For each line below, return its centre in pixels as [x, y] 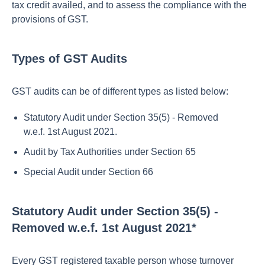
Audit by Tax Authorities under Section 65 [110, 152]
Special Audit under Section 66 [88, 172]
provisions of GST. [50, 19]
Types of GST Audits [70, 59]
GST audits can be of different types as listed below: [120, 91]
